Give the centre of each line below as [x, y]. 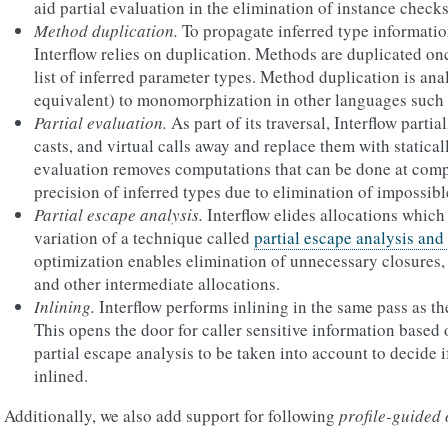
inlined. [61, 375]
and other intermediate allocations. [157, 283]
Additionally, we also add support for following [171, 415]
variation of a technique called [144, 237]
